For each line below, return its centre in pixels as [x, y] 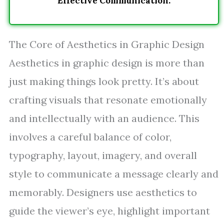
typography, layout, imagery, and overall [103, 155]
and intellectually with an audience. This [104, 118]
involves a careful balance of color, [90, 137]
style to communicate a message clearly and [114, 174]
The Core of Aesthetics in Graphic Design [107, 44]
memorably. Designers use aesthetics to [103, 192]
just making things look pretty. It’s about [104, 81]
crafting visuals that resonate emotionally [108, 100]
